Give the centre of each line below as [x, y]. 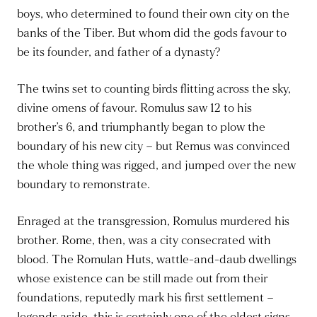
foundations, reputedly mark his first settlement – [145, 298]
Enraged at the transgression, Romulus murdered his [153, 221]
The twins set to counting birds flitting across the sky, [154, 89]
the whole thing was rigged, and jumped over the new [156, 166]
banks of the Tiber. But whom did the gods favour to [152, 33]
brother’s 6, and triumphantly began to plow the [141, 127]
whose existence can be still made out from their [142, 279]
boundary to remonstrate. [83, 185]
